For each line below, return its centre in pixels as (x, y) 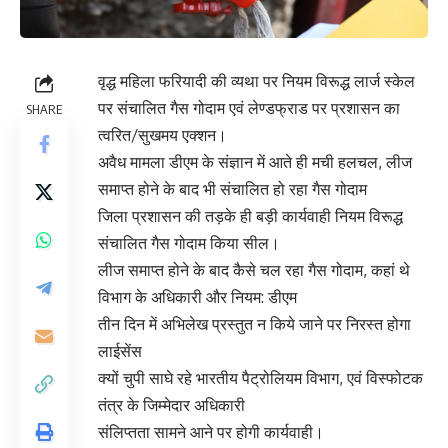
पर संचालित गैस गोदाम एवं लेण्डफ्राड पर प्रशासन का (249, 107)
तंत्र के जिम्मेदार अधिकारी (171, 404)
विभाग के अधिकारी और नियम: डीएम (197, 296)
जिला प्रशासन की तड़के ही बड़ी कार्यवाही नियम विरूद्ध (250, 215)
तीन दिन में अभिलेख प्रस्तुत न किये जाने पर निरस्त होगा (254, 323)
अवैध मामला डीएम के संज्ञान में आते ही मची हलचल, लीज (255, 161)
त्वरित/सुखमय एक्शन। (162, 134)
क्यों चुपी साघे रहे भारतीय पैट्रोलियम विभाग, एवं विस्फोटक (260, 377)
